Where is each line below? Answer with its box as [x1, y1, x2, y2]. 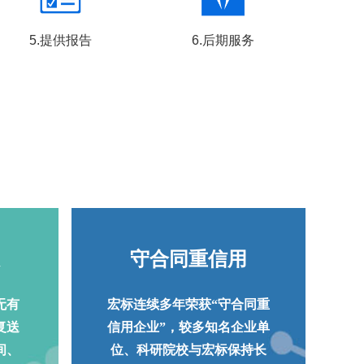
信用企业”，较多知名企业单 [106, 319, 270, 334]
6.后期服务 [191, 32, 254, 47]
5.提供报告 [29, 32, 93, 47]
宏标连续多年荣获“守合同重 [106, 297, 270, 311]
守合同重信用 [129, 248, 247, 270]
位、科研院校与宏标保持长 [110, 342, 266, 357]
